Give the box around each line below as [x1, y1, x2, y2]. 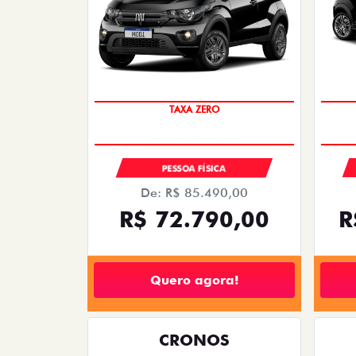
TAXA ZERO [169, 119, 219, 132]
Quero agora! [150, 272, 238, 288]
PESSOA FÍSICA [162, 163, 226, 175]
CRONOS [159, 331, 230, 350]
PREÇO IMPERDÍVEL [153, 87, 236, 100]
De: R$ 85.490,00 [141, 185, 248, 201]
